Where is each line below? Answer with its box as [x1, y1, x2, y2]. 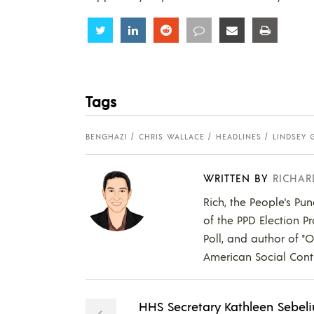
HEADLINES [216, 132, 261, 142]
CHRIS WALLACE [139, 132, 205, 142]
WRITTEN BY [203, 171, 268, 185]
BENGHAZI [86, 132, 128, 142]
